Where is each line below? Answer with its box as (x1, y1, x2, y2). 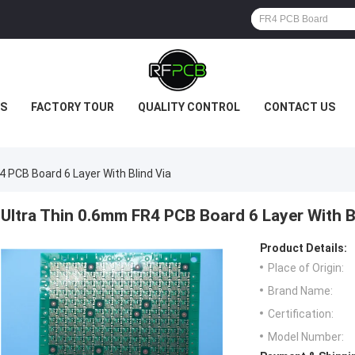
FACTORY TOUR (30, 101, 114, 113)
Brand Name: (268, 284, 333, 298)
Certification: (268, 307, 334, 321)
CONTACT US (263, 101, 335, 113)
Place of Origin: (268, 261, 344, 275)
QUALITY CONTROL (137, 101, 240, 113)
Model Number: (268, 330, 344, 344)
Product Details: (260, 242, 347, 255)
